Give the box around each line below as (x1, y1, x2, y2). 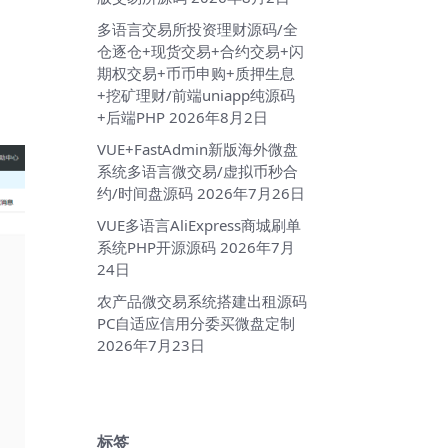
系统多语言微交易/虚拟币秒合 (97, 161, 298, 182)
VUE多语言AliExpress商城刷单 (97, 215, 301, 236)
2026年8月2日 (169, 107, 268, 128)
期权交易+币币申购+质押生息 (97, 63, 295, 84)
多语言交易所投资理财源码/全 (97, 19, 298, 40)
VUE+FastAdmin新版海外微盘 (97, 139, 298, 160)
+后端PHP (97, 107, 165, 128)
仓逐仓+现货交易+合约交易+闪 (97, 41, 304, 62)
